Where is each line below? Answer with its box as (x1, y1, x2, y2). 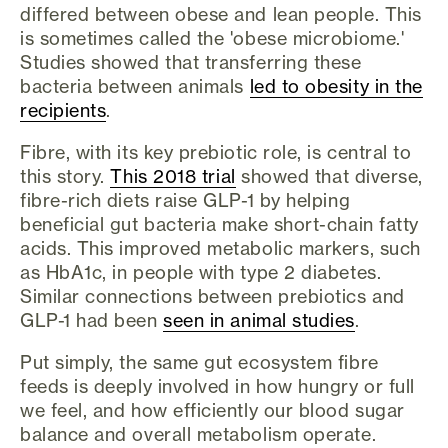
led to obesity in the (249, 75, 423, 97)
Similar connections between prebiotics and (20, 285, 405, 307)
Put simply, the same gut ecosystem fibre (20, 351, 379, 373)
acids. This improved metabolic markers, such (20, 237, 421, 259)
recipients (20, 99, 107, 121)
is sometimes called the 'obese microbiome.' (20, 27, 405, 49)
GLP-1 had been (20, 309, 164, 331)
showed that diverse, (235, 165, 423, 187)
